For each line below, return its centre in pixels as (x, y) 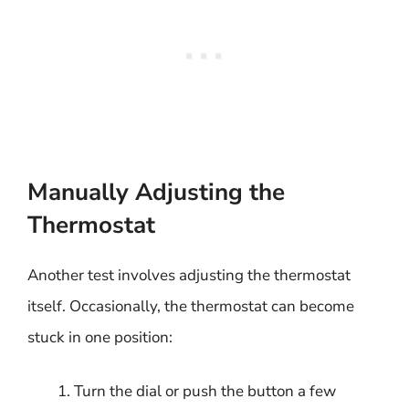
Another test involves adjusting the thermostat (189, 275)
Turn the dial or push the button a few (205, 391)
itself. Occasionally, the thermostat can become (191, 306)
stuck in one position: (100, 337)
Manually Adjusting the (156, 192)
